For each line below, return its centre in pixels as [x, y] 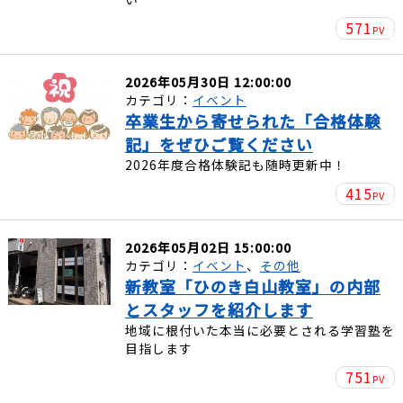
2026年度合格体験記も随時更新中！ [235, 164]
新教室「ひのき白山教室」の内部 [252, 286]
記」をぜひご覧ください [219, 143]
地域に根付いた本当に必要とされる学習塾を [260, 330]
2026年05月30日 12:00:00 [208, 81]
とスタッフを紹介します [219, 309]
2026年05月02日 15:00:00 [208, 247]
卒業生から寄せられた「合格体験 [253, 120]
